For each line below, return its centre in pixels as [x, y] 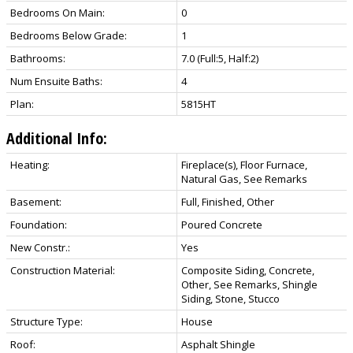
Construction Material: [63, 270]
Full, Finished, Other [228, 201]
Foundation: [39, 224]
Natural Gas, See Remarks [244, 178]
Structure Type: [46, 321]
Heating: [30, 164]
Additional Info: [57, 138]
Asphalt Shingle [218, 344]
